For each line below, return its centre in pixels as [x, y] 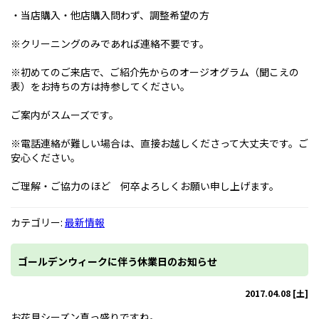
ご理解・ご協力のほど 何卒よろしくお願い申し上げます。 [145, 186]
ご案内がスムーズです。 [65, 115]
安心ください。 [46, 157]
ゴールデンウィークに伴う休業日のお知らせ [117, 261]
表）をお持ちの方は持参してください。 [100, 86]
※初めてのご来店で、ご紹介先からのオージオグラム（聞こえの [155, 72]
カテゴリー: [38, 222]
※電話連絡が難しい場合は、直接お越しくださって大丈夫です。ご [159, 143]
